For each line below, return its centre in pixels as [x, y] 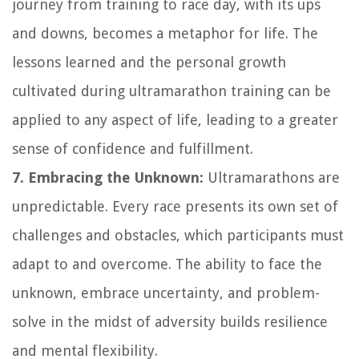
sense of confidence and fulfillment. [133, 148]
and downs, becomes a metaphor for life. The [165, 33]
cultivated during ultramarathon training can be [171, 91]
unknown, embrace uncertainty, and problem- [166, 292]
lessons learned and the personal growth [149, 62]
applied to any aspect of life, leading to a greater [175, 119]
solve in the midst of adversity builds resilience [170, 321]
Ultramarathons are [272, 177]
